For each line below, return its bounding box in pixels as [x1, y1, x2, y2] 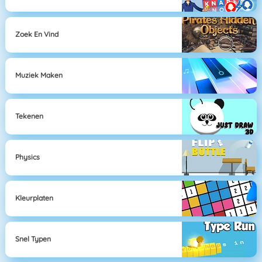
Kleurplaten [15, 194, 54, 203]
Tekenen [15, 112, 44, 121]
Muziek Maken [15, 71, 63, 80]
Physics [15, 153, 40, 162]
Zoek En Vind [15, 30, 59, 39]
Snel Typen [15, 235, 51, 244]
